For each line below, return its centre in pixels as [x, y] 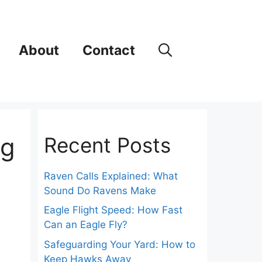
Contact [108, 51]
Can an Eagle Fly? [85, 225]
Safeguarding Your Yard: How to [119, 244]
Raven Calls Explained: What [111, 176]
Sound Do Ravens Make [100, 190]
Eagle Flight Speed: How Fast [113, 210]
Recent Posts [107, 145]
